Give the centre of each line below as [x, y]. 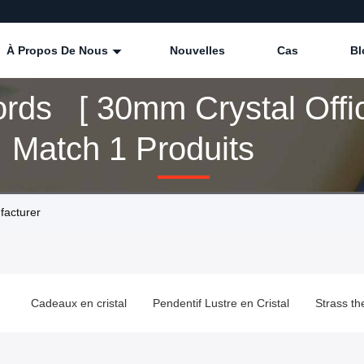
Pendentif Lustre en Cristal [221, 303]
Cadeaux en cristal [79, 303]
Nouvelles [197, 50]
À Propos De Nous [59, 50]
